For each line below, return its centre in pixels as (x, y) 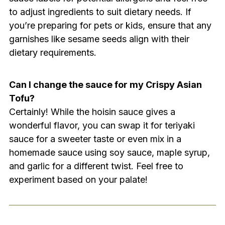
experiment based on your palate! (78, 179)
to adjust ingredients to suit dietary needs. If (100, 12)
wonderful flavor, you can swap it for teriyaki (102, 125)
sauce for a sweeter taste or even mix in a (95, 139)
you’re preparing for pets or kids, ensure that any (110, 25)
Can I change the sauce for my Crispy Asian (105, 84)
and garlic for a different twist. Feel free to (96, 166)
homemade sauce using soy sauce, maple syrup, (109, 152)
